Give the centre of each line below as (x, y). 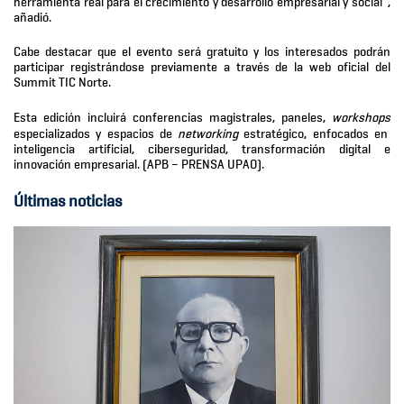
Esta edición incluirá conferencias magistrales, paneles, (173, 118)
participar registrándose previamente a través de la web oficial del (202, 67)
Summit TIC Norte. (62, 83)
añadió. (32, 18)
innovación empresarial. (77, 165)
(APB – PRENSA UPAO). (202, 165)
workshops (361, 118)
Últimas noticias (68, 201)
